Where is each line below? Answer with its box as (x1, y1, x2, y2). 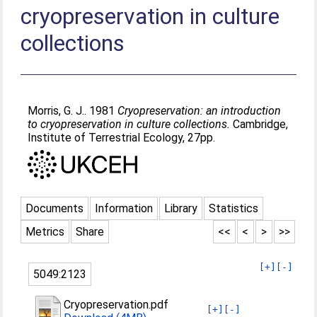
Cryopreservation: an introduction (117, 104, 282, 117)
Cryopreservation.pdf (64, 297, 169, 311)
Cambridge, (230, 117, 289, 131)
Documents (25, 201, 84, 215)
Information (95, 201, 154, 215)
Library (164, 201, 198, 215)
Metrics (25, 224, 65, 238)
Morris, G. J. (28, 104, 85, 117)
